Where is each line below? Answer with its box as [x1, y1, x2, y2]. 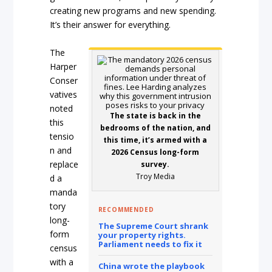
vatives [50, 88, 78, 100]
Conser [50, 74, 78, 86]
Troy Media [135, 171, 175, 182]
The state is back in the [109, 110, 201, 121]
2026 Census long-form [111, 146, 200, 157]
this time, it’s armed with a [103, 134, 208, 145]
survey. [141, 158, 170, 169]
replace [50, 158, 79, 170]
